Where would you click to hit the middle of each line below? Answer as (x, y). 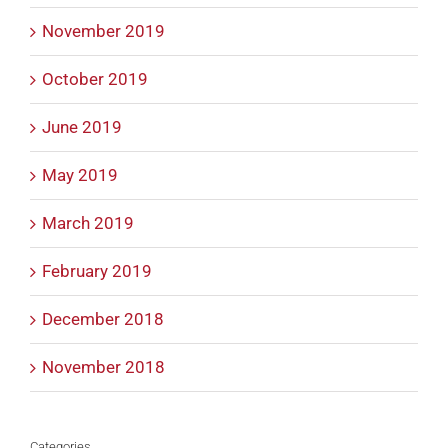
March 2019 (88, 223)
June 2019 (82, 127)
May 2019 (80, 175)
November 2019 (103, 31)
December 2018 (103, 319)
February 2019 (97, 271)
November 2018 (103, 367)
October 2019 (95, 79)
